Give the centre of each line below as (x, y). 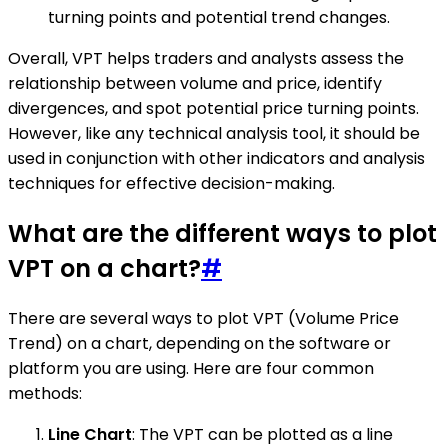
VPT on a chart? (104, 269)
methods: (45, 394)
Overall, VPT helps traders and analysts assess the (206, 59)
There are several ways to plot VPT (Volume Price (203, 319)
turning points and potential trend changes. (219, 18)
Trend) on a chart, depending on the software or (199, 344)
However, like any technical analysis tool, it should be (214, 134)
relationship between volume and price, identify (195, 84)
